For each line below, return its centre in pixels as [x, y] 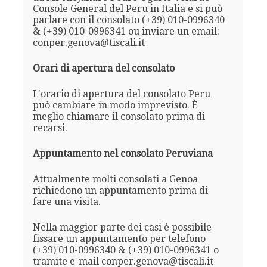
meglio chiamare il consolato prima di [119, 116]
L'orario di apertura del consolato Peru [121, 94]
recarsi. [50, 128]
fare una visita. [66, 201]
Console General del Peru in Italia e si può [127, 8]
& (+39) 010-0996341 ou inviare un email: [126, 31]
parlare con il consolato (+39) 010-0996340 [128, 20]
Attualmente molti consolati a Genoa [115, 179]
